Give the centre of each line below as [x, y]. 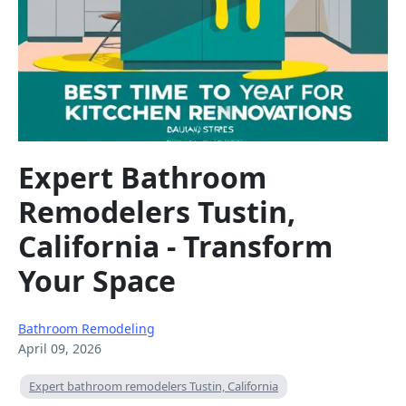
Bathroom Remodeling [87, 328]
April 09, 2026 [60, 348]
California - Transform [175, 246]
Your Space [97, 281]
